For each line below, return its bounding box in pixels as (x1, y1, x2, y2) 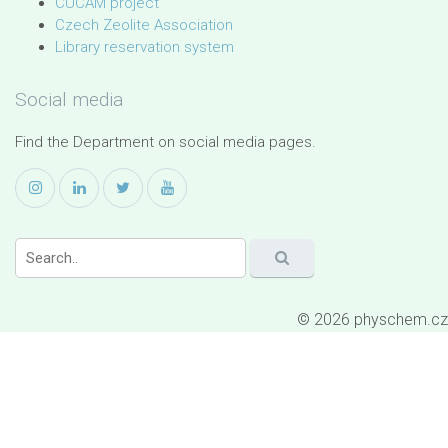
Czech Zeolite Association (55, 16, 233, 34)
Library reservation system (55, 38, 234, 56)
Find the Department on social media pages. (15, 133, 316, 151)
